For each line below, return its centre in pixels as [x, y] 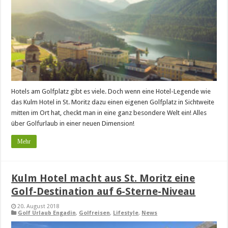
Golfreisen [95, 213]
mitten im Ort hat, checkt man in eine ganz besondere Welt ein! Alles [109, 112]
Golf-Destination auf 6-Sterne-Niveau [104, 191]
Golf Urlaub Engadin [47, 213]
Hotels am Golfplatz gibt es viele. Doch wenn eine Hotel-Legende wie [111, 91]
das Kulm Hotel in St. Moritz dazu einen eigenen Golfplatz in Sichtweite [113, 102]
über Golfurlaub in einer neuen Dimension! [73, 123]
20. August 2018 [38, 206]
